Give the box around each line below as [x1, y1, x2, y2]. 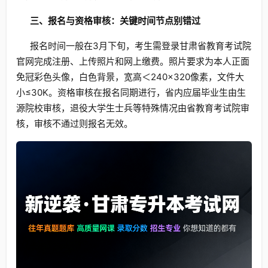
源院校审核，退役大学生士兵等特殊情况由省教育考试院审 [16, 102, 249, 114]
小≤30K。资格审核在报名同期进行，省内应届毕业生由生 [16, 86, 246, 98]
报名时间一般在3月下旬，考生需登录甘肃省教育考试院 [29, 39, 251, 51]
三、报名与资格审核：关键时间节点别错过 [29, 14, 200, 26]
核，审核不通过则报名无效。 [16, 117, 133, 129]
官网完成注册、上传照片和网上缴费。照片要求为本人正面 [16, 55, 249, 67]
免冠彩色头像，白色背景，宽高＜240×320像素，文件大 [16, 71, 244, 83]
